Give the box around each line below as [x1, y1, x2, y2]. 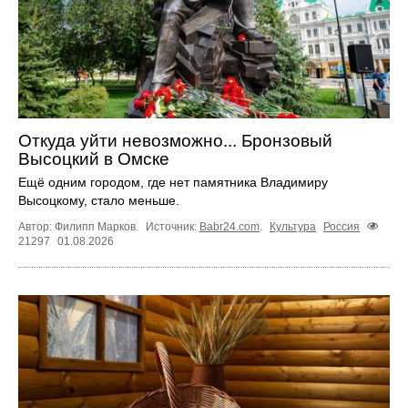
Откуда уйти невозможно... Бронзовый [18, 130, 332, 150]
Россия [323, 220, 360, 234]
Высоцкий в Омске [18, 148, 169, 168]
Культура [270, 220, 316, 234]
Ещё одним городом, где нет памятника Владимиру [18, 174, 328, 189]
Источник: [146, 220, 199, 234]
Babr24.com [199, 220, 260, 234]
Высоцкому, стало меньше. [18, 192, 179, 208]
